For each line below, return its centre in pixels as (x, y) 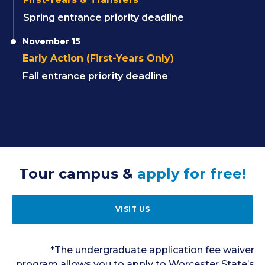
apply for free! (192, 174)
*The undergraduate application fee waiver (152, 250)
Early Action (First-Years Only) (98, 58)
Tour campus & (78, 174)
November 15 (51, 41)
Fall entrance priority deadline (95, 76)
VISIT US (132, 209)
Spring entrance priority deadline (104, 17)
